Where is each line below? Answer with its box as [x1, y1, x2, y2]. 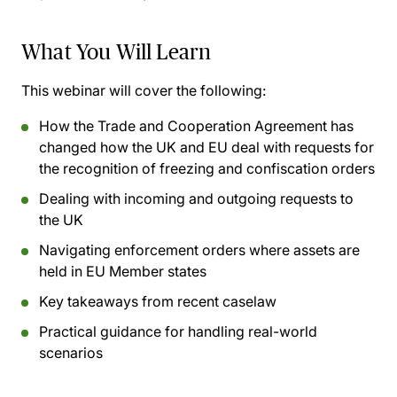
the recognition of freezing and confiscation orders [39, 160, 375, 177]
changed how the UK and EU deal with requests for [39, 138, 374, 156]
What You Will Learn [21, 40, 212, 64]
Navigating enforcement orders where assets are [39, 241, 360, 259]
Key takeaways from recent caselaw [39, 292, 276, 310]
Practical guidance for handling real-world [39, 323, 317, 340]
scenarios [39, 344, 103, 362]
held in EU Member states [39, 262, 206, 280]
